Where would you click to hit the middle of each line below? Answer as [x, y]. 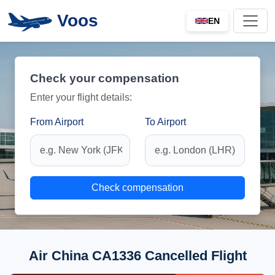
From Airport [57, 122]
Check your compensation [105, 78]
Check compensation [137, 188]
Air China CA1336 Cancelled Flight [137, 256]
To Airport [165, 122]
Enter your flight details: [81, 97]
